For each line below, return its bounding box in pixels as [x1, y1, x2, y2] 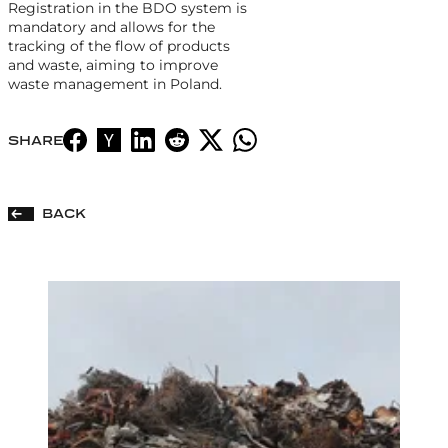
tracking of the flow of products [8, 37, 230, 56]
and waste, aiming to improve [8, 56, 218, 75]
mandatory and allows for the [8, 18, 215, 37]
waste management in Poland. [8, 75, 222, 94]
